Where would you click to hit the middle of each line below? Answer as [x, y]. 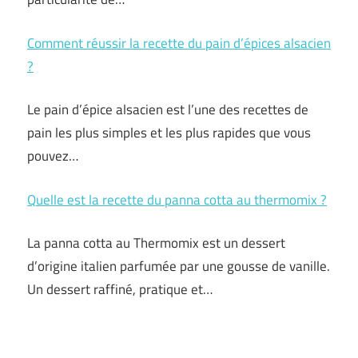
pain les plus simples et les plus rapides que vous [169, 133]
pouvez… [53, 156]
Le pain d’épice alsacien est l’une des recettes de [168, 109]
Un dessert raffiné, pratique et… [120, 289]
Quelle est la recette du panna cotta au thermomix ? [177, 199]
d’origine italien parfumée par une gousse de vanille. [179, 266]
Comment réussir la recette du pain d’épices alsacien [179, 43]
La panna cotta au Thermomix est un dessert [156, 243]
